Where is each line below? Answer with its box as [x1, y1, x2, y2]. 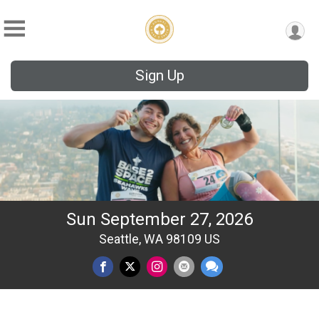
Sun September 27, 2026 [66, 209, 253, 230]
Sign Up [135, 67, 184, 84]
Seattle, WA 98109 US [99, 232, 220, 247]
